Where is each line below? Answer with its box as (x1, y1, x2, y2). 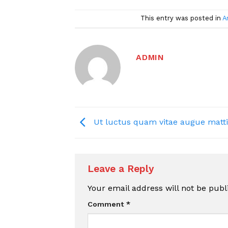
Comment (88, 199, 126, 208)
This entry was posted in (140, 14, 222, 22)
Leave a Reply (88, 163, 157, 175)
